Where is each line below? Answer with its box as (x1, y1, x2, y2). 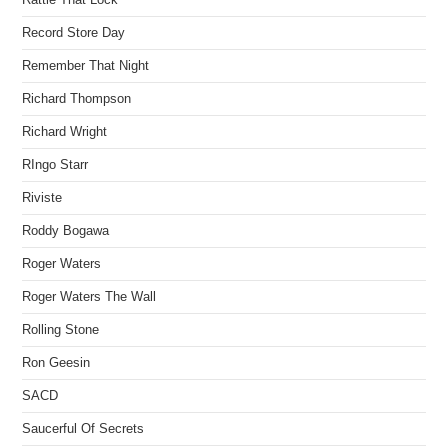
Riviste (22, 190, 63, 205)
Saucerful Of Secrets (22, 421, 145, 436)
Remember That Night (22, 58, 150, 73)
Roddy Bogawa (22, 223, 110, 238)
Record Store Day (22, 25, 126, 40)
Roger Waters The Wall (22, 289, 157, 304)
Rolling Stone (22, 322, 100, 337)
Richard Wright (22, 124, 108, 139)
